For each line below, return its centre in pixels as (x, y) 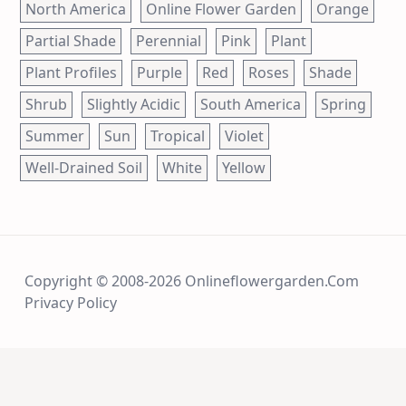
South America (251, 105)
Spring (343, 105)
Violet (244, 136)
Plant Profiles (71, 73)
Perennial (169, 41)
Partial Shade (71, 41)
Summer (55, 136)
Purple (159, 73)
